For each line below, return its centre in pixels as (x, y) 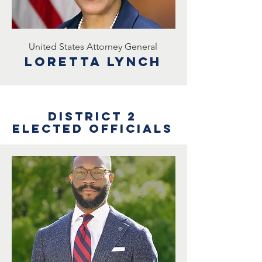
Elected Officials (92, 128)
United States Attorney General (93, 46)
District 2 (92, 116)
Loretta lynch (93, 62)
